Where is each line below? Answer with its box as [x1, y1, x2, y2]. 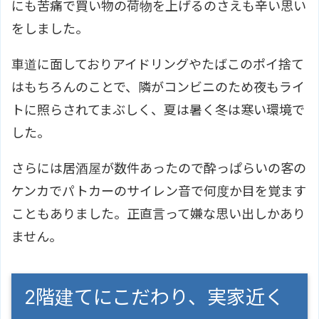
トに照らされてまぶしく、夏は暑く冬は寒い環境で [11, 102, 305, 117]
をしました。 [11, 21, 88, 36]
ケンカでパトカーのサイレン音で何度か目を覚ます [11, 183, 306, 199]
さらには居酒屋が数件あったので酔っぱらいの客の [11, 160, 306, 176]
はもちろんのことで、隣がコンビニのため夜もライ [11, 79, 305, 95]
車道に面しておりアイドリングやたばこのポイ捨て [11, 56, 304, 72]
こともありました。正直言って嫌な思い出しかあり [11, 206, 305, 221]
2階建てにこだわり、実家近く [24, 285, 284, 309]
